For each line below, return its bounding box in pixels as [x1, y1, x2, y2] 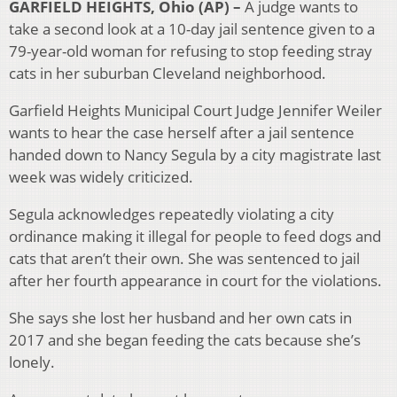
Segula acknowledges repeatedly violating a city [9, 204, 334, 225]
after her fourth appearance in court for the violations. [9, 270, 382, 292]
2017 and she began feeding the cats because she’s [9, 330, 361, 351]
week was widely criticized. [9, 167, 193, 188]
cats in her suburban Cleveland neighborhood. [9, 63, 326, 84]
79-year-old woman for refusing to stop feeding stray [9, 41, 372, 62]
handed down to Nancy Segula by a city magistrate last [9, 144, 381, 166]
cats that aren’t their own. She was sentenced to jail [9, 248, 360, 269]
